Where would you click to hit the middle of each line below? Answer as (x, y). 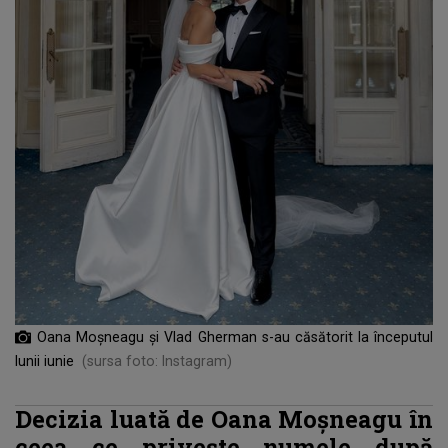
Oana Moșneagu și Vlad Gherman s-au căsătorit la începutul (235, 336)
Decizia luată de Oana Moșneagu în (224, 418)
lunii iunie (44, 360)
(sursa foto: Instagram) (157, 360)
